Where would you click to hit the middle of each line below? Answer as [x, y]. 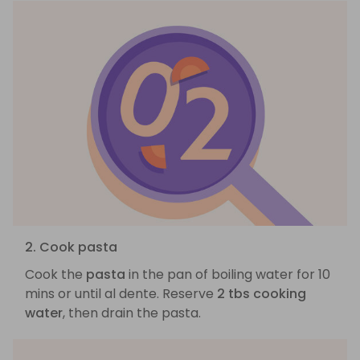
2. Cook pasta [71, 247]
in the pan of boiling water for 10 [228, 275]
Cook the [55, 275]
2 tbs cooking [262, 294]
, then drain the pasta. [132, 313]
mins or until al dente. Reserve [121, 294]
